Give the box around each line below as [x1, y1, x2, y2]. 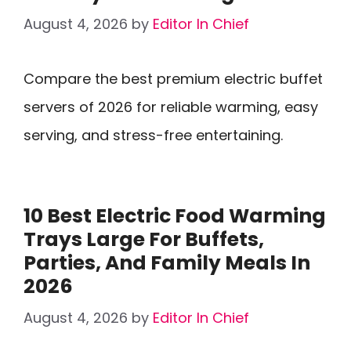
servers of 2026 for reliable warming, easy [24, 97, 318, 117]
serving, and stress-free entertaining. [24, 125, 283, 145]
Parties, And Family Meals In [24, 249, 310, 277]
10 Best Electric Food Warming [24, 202, 326, 230]
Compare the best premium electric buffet [24, 69, 323, 89]
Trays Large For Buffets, [24, 226, 264, 253]
